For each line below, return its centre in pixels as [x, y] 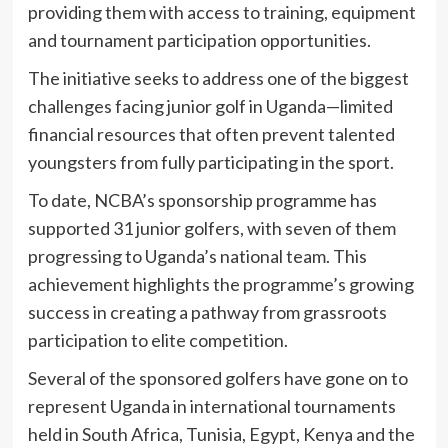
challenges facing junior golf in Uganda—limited [210, 106]
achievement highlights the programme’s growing [220, 284]
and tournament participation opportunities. [199, 40]
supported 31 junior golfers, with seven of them [211, 228]
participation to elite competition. [157, 340]
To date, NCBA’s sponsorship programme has [202, 200]
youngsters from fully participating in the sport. [210, 162]
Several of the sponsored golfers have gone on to [217, 378]
